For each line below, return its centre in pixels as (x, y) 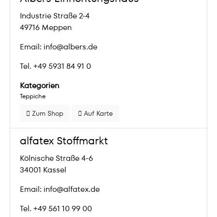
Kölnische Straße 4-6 (56, 158)
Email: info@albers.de (59, 47)
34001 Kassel (43, 170)
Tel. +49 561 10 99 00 (56, 209)
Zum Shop (47, 113)
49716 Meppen (46, 27)
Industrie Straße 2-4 (55, 16)
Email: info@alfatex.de (60, 189)
